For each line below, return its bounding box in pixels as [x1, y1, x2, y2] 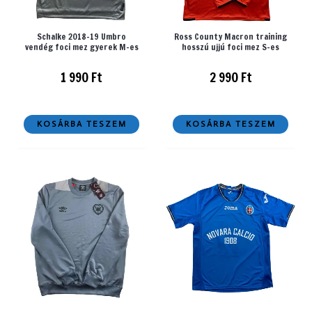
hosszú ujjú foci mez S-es [182, 41, 279, 54]
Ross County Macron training [174, 31, 287, 43]
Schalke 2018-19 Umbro [37, 31, 126, 43]
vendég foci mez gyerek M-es [24, 41, 139, 54]
